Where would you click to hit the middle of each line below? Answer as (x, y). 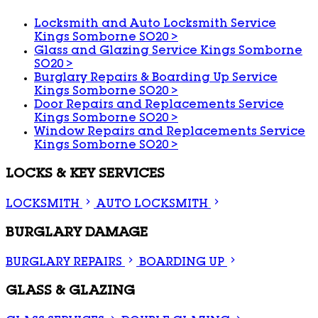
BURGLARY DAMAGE (77, 233)
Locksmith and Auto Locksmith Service (155, 25)
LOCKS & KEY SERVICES (85, 175)
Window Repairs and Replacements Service (170, 133)
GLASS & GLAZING (70, 291)
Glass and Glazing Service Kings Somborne (168, 52)
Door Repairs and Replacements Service (159, 106)
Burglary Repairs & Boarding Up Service (156, 79)
